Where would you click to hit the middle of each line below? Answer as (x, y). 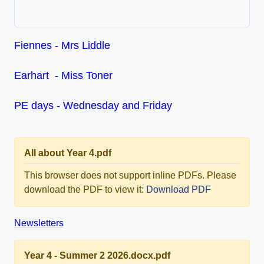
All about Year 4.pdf (68, 153)
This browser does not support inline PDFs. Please (130, 176)
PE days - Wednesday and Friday (93, 106)
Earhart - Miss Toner (63, 76)
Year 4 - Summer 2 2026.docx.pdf (97, 256)
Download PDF (179, 190)
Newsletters (39, 223)
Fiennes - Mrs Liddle (62, 46)
